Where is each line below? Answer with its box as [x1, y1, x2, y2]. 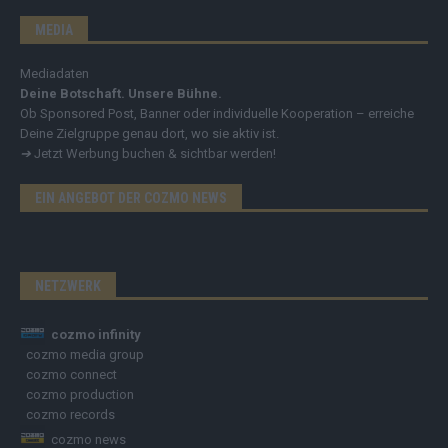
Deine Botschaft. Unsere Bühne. [20, 86, 222, 102]
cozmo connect [26, 367, 117, 383]
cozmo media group [23, 347, 144, 363]
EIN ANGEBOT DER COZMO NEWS [35, 190, 227, 207]
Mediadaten [20, 66, 89, 82]
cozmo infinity [51, 327, 141, 343]
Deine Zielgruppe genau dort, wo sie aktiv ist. [20, 126, 279, 142]
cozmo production [26, 387, 134, 403]
